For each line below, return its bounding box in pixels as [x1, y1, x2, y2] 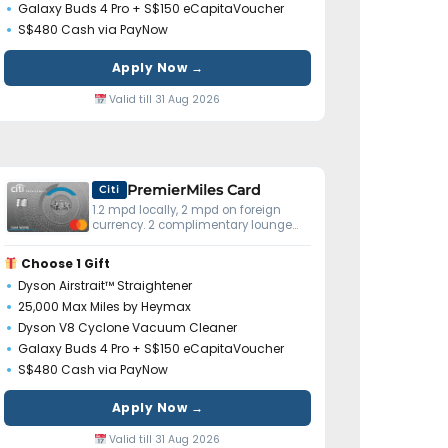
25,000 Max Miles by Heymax [18, 297, 191, 315]
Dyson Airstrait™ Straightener [18, 276, 192, 294]
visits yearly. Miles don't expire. [92, 231, 265, 248]
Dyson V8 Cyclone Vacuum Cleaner [18, 318, 237, 336]
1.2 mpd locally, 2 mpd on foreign [92, 201, 281, 218]
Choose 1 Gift [17, 254, 110, 272]
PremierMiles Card [127, 180, 261, 199]
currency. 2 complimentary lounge [92, 216, 292, 233]
